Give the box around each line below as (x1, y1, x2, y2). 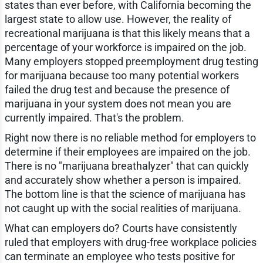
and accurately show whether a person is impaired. (4, 173, 241, 186)
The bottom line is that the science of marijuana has (4, 187, 245, 200)
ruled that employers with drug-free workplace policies (4, 235, 257, 248)
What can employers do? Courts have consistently (4, 221, 237, 234)
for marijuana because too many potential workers (4, 69, 239, 82)
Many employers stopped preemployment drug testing (4, 55, 258, 68)
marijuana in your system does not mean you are (4, 97, 231, 110)
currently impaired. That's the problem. (4, 111, 184, 124)
